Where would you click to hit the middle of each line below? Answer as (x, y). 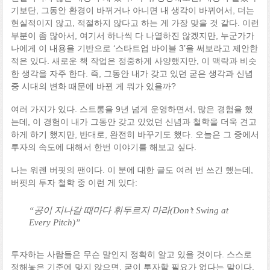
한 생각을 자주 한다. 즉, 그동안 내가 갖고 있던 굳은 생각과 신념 (132, 74)
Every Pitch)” (54, 222)
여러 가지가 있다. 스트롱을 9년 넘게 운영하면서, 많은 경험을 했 (132, 109)
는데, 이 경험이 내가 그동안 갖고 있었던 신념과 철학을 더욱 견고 (133, 121)
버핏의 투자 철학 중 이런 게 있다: (74, 182)
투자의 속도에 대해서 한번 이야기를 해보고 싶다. (103, 147)
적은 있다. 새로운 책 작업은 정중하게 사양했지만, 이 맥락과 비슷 (133, 61)
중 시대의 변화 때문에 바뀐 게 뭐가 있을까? (93, 86)
